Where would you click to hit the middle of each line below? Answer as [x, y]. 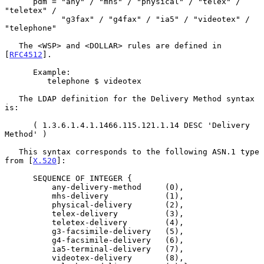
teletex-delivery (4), [28, 222]
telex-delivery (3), [28, 213]
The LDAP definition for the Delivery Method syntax [12, 98]
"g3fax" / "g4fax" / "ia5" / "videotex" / [33, 19]
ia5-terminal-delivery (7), [28, 249]
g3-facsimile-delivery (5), [28, 231]
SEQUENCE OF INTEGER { [19, 178]
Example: [19, 72]
